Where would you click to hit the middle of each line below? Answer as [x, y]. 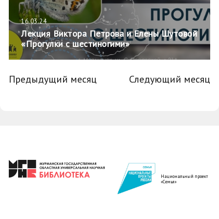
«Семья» [169, 182]
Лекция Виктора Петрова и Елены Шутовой [109, 33]
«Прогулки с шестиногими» [75, 44]
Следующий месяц [170, 79]
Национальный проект [184, 176]
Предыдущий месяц [53, 79]
